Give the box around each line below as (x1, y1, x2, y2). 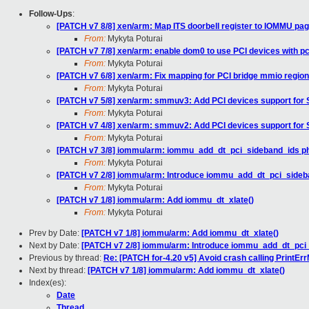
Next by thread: (29, 266, 88, 276)
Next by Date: (29, 241, 81, 251)
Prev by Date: (29, 228, 81, 239)
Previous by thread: (29, 253, 103, 263)
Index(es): (29, 278, 66, 288)
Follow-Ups (29, 9, 72, 19)
